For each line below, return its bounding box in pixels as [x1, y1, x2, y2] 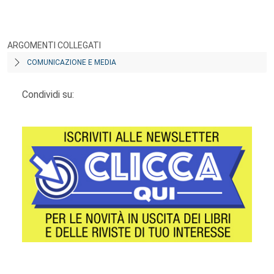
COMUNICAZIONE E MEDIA [27, 58, 116, 67]
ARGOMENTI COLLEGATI [7, 40, 101, 50]
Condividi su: [22, 89, 74, 100]
